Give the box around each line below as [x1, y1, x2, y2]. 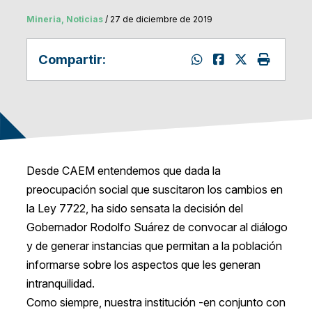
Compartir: [38, 52, 106, 68]
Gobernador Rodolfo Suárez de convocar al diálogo [26, 220, 288, 235]
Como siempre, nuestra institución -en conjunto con [26, 295, 286, 310]
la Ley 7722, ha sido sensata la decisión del [26, 201, 243, 216]
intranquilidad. [26, 276, 95, 291]
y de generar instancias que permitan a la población [26, 239, 282, 253]
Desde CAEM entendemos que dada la [26, 164, 221, 178]
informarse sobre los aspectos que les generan [26, 258, 260, 272]
